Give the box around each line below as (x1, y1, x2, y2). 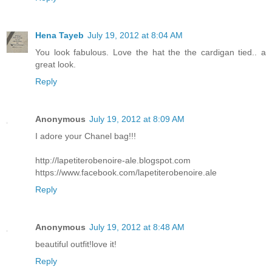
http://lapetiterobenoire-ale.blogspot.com (35, 155, 191, 165)
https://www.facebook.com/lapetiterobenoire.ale (35, 167, 217, 177)
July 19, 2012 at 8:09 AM (89, 114, 185, 124)
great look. (35, 59, 76, 69)
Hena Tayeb (35, 30, 84, 40)
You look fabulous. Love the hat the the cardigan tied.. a (35, 47, 266, 57)
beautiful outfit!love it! (35, 239, 117, 249)
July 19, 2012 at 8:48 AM (89, 222, 185, 232)
